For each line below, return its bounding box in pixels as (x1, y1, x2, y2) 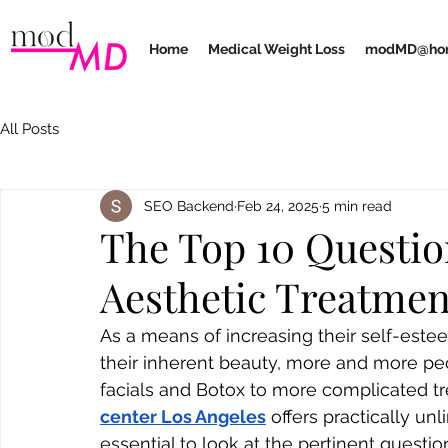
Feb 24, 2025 (237, 197, 319, 214)
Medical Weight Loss (208, 41, 345, 57)
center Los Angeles (100, 406, 266, 427)
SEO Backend (144, 197, 234, 214)
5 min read (322, 197, 392, 214)
